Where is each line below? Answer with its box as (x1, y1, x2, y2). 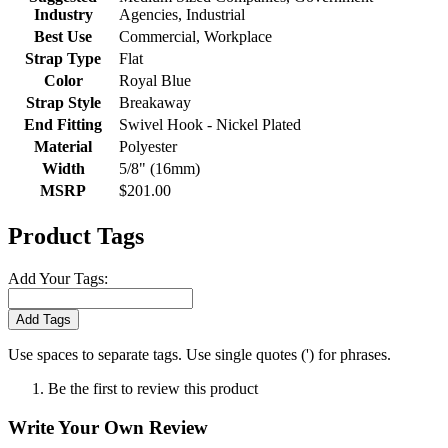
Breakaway (119, 94, 191, 112)
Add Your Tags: (8, 269, 108, 287)
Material (34, 138, 92, 156)
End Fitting (24, 116, 102, 134)
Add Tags (16, 311, 71, 327)
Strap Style (25, 94, 101, 112)
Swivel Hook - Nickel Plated (119, 116, 301, 134)
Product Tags (8, 223, 144, 250)
